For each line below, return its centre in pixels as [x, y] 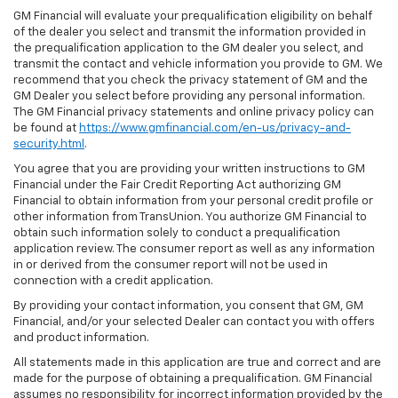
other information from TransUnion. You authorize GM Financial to [190, 218]
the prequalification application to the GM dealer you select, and [188, 49]
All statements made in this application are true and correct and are [197, 363]
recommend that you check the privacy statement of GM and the [191, 81]
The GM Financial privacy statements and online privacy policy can [194, 113]
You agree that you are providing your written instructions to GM [189, 170]
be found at [46, 129]
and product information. [81, 338]
